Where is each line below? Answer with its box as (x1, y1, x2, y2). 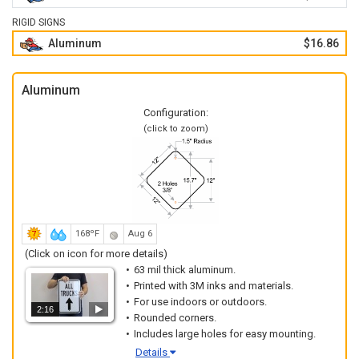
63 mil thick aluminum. (134, 264, 236, 276)
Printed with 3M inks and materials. (134, 280, 293, 292)
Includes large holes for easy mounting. (134, 328, 316, 340)
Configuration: (143, 107, 208, 119)
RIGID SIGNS (12, 17, 65, 28)
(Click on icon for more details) (25, 248, 167, 260)
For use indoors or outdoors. (134, 296, 267, 308)
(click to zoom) (143, 123, 208, 134)
